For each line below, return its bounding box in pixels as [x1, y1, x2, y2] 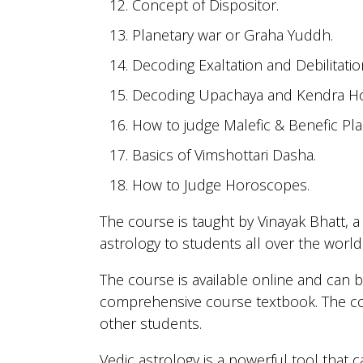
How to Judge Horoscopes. [131, 175, 310, 194]
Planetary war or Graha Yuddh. [131, 25, 333, 45]
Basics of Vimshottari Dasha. [131, 145, 316, 164]
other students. [99, 314, 202, 333]
